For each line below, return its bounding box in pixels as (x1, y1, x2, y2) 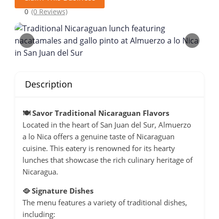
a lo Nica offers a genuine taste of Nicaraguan (22, 131, 175, 141)
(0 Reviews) (31, 6, 67, 16)
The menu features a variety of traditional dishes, (22, 197, 187, 207)
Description (25, 78, 72, 90)
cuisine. (22, 143, 48, 153)
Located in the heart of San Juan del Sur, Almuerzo (22, 119, 191, 130)
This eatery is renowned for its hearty (50, 143, 175, 153)
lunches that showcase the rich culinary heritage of (22, 154, 193, 165)
